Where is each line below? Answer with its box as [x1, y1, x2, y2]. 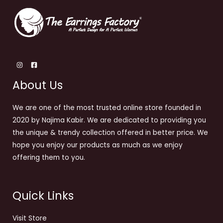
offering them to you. [12, 152, 85, 162]
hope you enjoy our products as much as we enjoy [12, 140, 183, 150]
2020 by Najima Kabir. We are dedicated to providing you [12, 115, 206, 125]
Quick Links [12, 188, 74, 204]
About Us [12, 78, 63, 94]
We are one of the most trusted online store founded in [12, 103, 201, 112]
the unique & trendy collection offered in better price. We [12, 127, 208, 137]
